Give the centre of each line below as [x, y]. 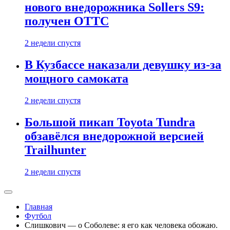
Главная [39, 207]
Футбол [38, 216]
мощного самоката [76, 79]
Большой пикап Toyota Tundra [110, 122]
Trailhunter [55, 150]
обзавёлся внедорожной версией [114, 136]
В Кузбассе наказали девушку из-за [123, 65]
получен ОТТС [67, 21]
